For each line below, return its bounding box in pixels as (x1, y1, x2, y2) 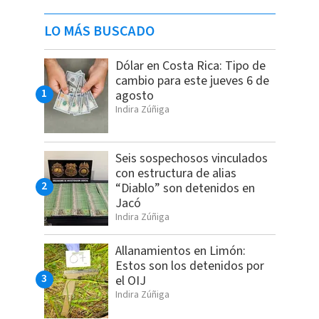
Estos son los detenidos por (115, 257, 264, 276)
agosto (115, 87, 154, 105)
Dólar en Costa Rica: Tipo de (115, 57, 266, 75)
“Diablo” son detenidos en (115, 179, 255, 198)
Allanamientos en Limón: (115, 242, 246, 261)
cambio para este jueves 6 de (115, 72, 269, 90)
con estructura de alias (115, 164, 236, 183)
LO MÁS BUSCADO (43, 21, 155, 42)
